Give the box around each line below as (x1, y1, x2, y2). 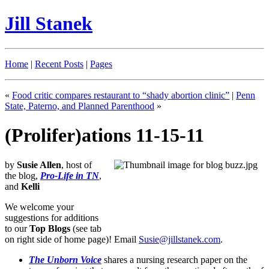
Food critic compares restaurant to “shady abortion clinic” (12, 89, 229, 100)
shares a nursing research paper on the (101, 254, 247, 265)
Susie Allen (17, 159, 61, 170)
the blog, (5, 170, 40, 181)
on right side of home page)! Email (5, 234, 139, 244)
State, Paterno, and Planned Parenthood (5, 100, 154, 111)
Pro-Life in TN (40, 170, 99, 181)
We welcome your (5, 201, 74, 212)
